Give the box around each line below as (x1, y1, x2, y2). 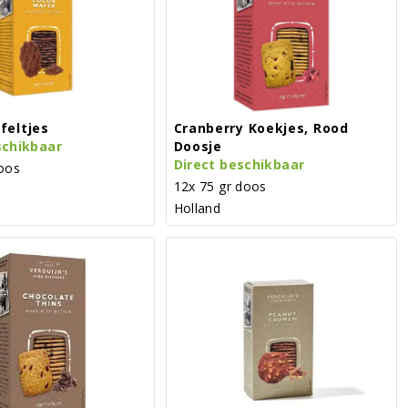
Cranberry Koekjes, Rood (173, 118, 349, 137)
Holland (173, 199, 221, 217)
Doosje (173, 137, 222, 155)
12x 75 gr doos (173, 177, 267, 195)
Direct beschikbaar (173, 155, 305, 173)
